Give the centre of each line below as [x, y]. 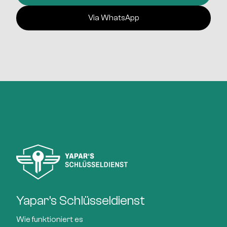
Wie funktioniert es [50, 219]
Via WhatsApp [113, 18]
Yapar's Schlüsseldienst [81, 201]
